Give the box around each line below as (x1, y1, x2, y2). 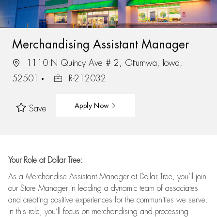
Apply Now (74, 102, 111, 109)
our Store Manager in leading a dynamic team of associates (8, 185, 198, 192)
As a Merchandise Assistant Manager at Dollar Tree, (8, 173, 177, 181)
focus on (60, 208, 92, 216)
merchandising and (92, 208, 155, 216)
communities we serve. (134, 196, 208, 204)
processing (155, 208, 188, 216)
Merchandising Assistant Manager (12, 38, 189, 50)
